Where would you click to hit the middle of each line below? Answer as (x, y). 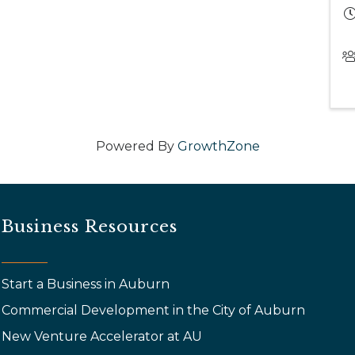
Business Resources (90, 227)
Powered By (136, 146)
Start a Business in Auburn (86, 284)
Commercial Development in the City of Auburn (155, 310)
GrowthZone (218, 146)
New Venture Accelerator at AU (104, 336)
